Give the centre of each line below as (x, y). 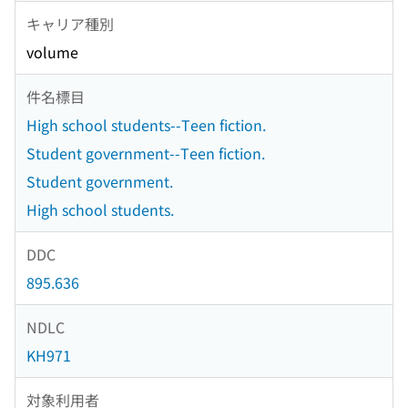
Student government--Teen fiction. (146, 153)
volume (52, 52)
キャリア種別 (70, 23)
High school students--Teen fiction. (146, 125)
